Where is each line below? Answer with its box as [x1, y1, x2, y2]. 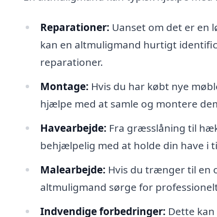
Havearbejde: [40, 121, 107, 135]
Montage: [40, 79, 89, 93]
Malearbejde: [40, 162, 106, 176]
